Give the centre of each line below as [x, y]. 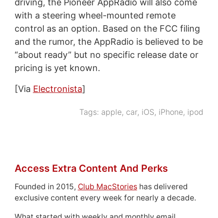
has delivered [162, 186]
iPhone [171, 112]
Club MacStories [107, 186]
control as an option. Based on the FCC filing [107, 28]
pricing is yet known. [57, 68]
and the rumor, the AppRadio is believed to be [109, 41]
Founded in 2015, [46, 186]
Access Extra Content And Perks [91, 168]
